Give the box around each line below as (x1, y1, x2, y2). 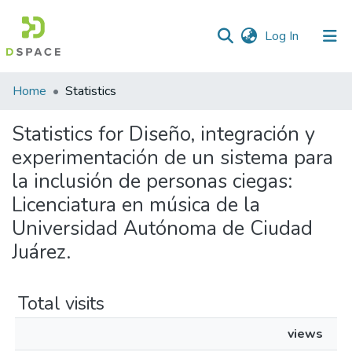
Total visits (18, 291, 104, 316)
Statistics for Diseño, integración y (12, 120, 315, 148)
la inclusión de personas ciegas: (12, 167, 292, 195)
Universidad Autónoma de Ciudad (12, 214, 313, 242)
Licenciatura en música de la (12, 191, 260, 218)
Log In (265, 27, 299, 45)
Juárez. (12, 238, 71, 266)
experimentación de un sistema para (12, 144, 333, 171)
